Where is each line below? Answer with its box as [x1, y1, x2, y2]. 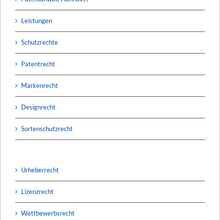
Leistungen [21, 16, 52, 25]
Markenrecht [21, 81, 58, 89]
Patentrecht [21, 59, 55, 68]
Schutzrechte [21, 38, 58, 46]
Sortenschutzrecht [21, 124, 73, 133]
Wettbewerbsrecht [21, 209, 75, 217]
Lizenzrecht [21, 187, 54, 195]
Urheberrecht [21, 165, 59, 174]
